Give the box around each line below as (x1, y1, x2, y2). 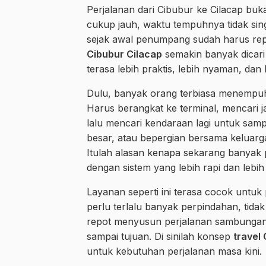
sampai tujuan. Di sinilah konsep (87, 230, 233, 243)
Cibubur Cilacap (87, 48, 162, 61)
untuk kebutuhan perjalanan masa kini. (87, 245, 262, 258)
